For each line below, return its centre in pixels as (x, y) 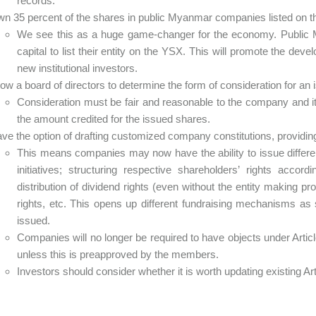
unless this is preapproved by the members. (118, 254)
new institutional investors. (77, 68)
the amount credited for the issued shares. (114, 119)
